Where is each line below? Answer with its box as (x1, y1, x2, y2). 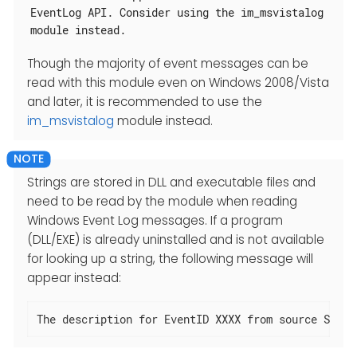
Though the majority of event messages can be (27, 54, 308, 72)
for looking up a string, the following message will (27, 249, 313, 267)
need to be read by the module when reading (27, 192, 297, 210)
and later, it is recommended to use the (27, 92, 262, 110)
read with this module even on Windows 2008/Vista (27, 73, 329, 91)
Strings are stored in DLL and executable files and (27, 173, 316, 190)
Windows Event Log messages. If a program (27, 211, 283, 229)
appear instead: (27, 269, 121, 286)
